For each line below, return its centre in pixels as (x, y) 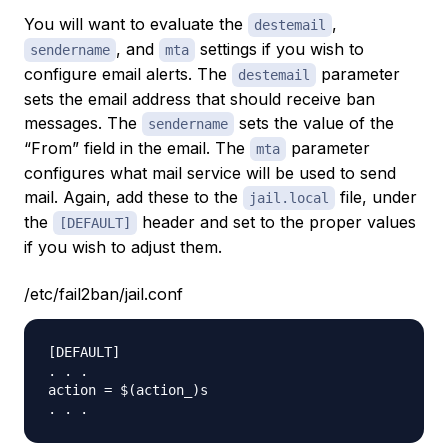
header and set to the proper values (276, 222)
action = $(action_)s (128, 390)
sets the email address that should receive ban (199, 99)
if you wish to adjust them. (123, 247)
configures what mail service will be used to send (210, 173)
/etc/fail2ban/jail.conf (103, 294)
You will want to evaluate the (136, 24)
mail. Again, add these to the (133, 197)
